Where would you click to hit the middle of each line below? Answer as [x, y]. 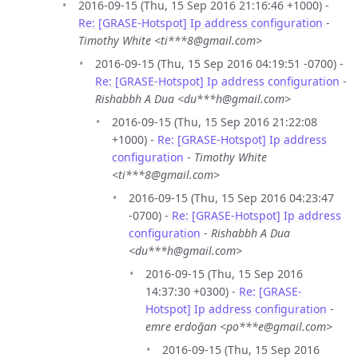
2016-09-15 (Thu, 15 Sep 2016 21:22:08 [215, 121]
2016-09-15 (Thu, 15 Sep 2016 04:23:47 [231, 197]
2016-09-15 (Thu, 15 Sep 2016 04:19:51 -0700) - [219, 63]
